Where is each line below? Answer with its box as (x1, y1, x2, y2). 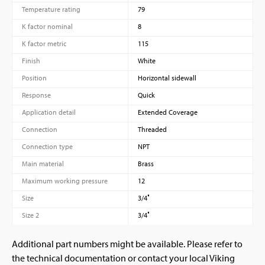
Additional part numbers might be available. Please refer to (12, 237, 243, 250)
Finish (22, 56, 40, 65)
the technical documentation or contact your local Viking (12, 251, 235, 264)
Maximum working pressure (22, 176, 108, 185)
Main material (22, 159, 64, 168)
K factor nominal (22, 21, 73, 31)
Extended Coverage (137, 107, 198, 117)
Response (22, 90, 51, 99)
